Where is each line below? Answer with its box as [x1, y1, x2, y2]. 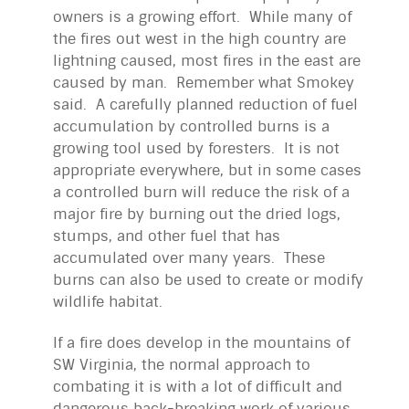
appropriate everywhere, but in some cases [53, 161, 362, 181]
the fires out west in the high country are [53, 29, 346, 49]
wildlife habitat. [53, 292, 163, 312]
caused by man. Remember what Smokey [53, 73, 354, 93]
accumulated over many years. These [53, 248, 325, 268]
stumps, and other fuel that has [53, 226, 280, 246]
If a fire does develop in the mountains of [53, 333, 350, 353]
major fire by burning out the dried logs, [53, 204, 341, 225]
